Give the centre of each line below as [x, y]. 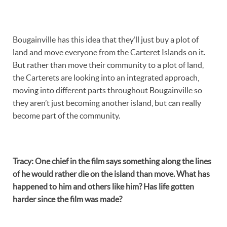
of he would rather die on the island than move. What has [111, 174]
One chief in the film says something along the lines [122, 161]
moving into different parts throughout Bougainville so [107, 90]
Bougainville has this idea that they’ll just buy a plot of [106, 39]
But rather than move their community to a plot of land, [108, 65]
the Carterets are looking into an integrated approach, [106, 77]
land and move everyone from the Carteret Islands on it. [109, 52]
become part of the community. [66, 115]
